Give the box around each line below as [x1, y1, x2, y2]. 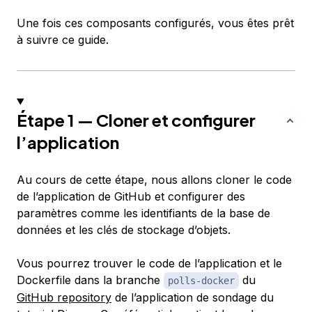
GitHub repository [17, 290, 111, 305]
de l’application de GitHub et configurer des [17, 189, 245, 204]
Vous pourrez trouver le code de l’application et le [17, 256, 282, 271]
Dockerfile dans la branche [17, 273, 164, 288]
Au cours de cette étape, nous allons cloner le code [17, 173, 292, 187]
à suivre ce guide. [17, 33, 109, 47]
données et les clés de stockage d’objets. [17, 223, 231, 237]
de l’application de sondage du [111, 290, 274, 305]
